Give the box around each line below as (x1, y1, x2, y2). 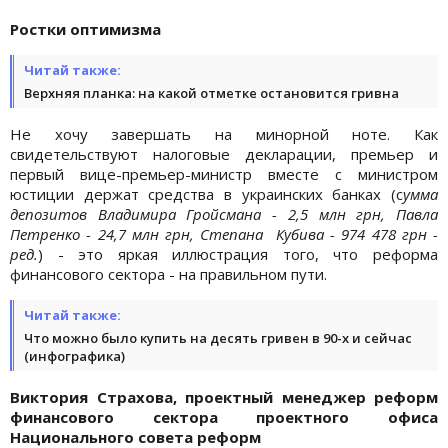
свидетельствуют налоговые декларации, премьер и (10, 143, 438, 164)
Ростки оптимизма (10, 18, 161, 39)
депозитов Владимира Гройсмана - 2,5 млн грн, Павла (10, 203, 438, 224)
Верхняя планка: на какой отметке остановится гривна (24, 83, 399, 102)
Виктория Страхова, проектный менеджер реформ (10, 386, 438, 407)
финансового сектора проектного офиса (10, 406, 438, 427)
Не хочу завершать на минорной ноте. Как (10, 123, 438, 144)
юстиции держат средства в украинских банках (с (10, 183, 403, 204)
